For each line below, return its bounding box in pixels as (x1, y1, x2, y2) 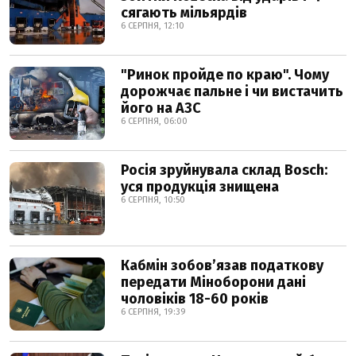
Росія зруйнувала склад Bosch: (121, 161, 327, 179)
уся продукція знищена (121, 178, 279, 195)
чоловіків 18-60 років (121, 290, 269, 308)
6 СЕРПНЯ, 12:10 (121, 21, 184, 31)
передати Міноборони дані (121, 273, 306, 291)
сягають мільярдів (121, 4, 247, 21)
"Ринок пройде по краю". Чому (121, 66, 329, 83)
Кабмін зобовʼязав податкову (121, 257, 323, 274)
